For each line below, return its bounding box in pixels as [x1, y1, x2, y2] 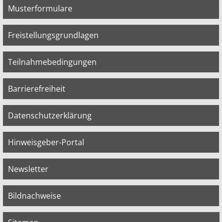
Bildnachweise [8, 190, 61, 201]
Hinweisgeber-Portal [8, 136, 84, 148]
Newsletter [8, 163, 49, 174]
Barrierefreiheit [8, 83, 65, 94]
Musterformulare [8, 2, 72, 14]
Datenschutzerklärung [8, 110, 92, 121]
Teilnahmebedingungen [8, 56, 97, 67]
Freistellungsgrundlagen [8, 29, 99, 41]
